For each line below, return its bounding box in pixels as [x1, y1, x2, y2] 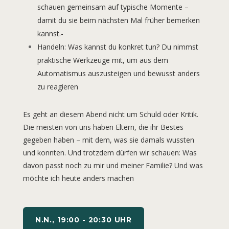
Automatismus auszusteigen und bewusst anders [37, 68, 200, 79]
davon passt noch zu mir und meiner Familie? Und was [22, 161, 203, 171]
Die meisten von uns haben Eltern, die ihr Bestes [22, 122, 184, 132]
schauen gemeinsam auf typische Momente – [37, 2, 189, 12]
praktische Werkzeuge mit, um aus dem [37, 55, 168, 65]
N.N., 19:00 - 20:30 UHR [35, 215, 132, 225]
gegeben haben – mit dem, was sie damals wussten [22, 135, 194, 145]
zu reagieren [37, 82, 78, 92]
